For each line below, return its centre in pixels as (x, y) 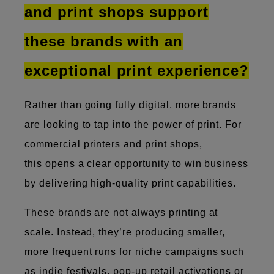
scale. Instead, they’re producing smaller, (125, 232)
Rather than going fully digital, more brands (131, 105)
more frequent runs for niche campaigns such (135, 251)
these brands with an (104, 41)
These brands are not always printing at (121, 212)
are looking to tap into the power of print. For (133, 124)
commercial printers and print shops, (113, 144)
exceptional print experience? (137, 70)
